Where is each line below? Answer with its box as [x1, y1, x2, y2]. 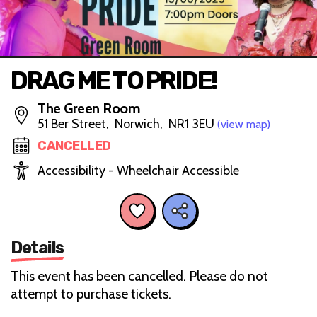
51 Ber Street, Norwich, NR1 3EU [38, 116, 217, 132]
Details [11, 237, 64, 258]
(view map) [217, 117, 270, 131]
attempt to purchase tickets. [11, 285, 171, 302]
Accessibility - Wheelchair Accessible [38, 163, 239, 178]
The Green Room [38, 100, 140, 117]
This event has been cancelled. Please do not [11, 267, 268, 284]
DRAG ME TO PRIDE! [11, 66, 217, 96]
